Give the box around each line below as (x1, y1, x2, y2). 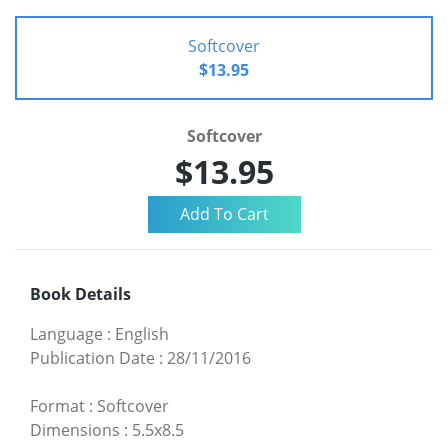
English (115, 322, 169, 345)
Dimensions (30, 418, 120, 441)
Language (30, 322, 103, 345)
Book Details (30, 282, 131, 305)
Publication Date (30, 346, 155, 369)
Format (30, 394, 85, 417)
